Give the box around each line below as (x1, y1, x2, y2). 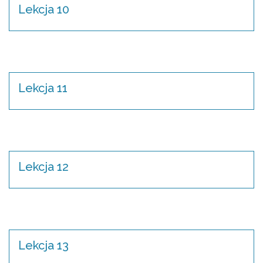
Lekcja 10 (18, 2, 69, 16)
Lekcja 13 (18, 238, 69, 252)
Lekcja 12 (18, 160, 69, 174)
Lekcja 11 (18, 81, 68, 95)
